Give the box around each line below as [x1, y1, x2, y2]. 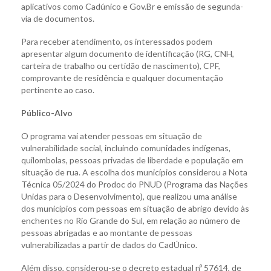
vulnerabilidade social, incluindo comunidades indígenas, [21, 142, 230, 153]
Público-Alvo [21, 107, 73, 118]
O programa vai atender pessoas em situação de [21, 130, 202, 141]
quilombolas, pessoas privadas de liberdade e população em [21, 154, 243, 165]
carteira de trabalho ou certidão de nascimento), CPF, [21, 60, 220, 71]
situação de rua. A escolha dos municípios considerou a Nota [21, 166, 247, 177]
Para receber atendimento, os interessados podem [21, 36, 212, 47]
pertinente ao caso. [21, 84, 94, 95]
